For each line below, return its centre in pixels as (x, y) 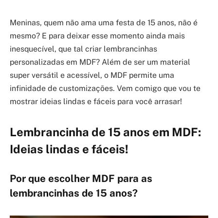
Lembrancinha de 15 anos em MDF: (105, 132)
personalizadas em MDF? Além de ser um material (100, 62)
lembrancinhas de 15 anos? (74, 193)
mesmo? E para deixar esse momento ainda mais (97, 36)
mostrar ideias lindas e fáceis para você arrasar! (96, 101)
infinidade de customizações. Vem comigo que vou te (105, 88)
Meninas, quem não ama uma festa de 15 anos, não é (104, 23)
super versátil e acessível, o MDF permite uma (92, 75)
